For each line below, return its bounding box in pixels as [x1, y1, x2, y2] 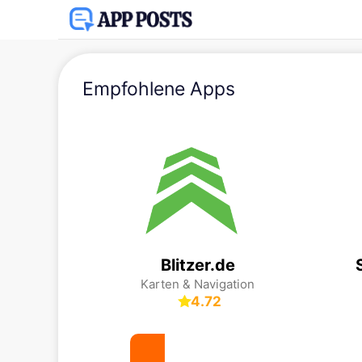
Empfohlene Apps [82, 78, 235, 100]
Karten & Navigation [141, 276, 255, 292]
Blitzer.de [160, 255, 235, 275]
